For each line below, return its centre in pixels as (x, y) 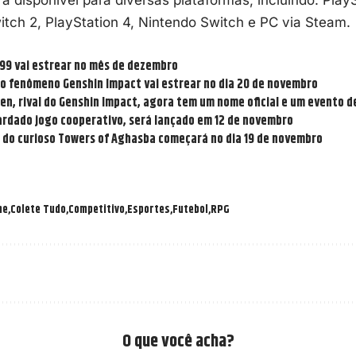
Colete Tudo (38, 209)
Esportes (148, 209)
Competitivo (96, 209)
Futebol (190, 209)
